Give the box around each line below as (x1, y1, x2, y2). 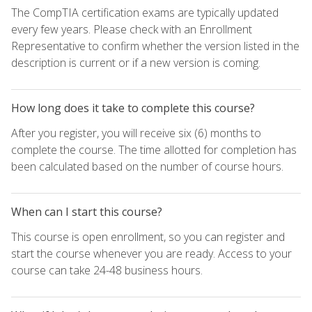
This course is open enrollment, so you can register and (11, 229, 285, 245)
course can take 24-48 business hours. (11, 263, 203, 279)
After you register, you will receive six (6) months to (11, 125, 261, 141)
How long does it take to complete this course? (11, 100, 255, 116)
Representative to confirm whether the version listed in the (11, 38, 299, 54)
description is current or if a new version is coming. (11, 55, 260, 71)
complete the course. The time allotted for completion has (11, 142, 297, 158)
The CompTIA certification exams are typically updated (11, 5, 279, 21)
